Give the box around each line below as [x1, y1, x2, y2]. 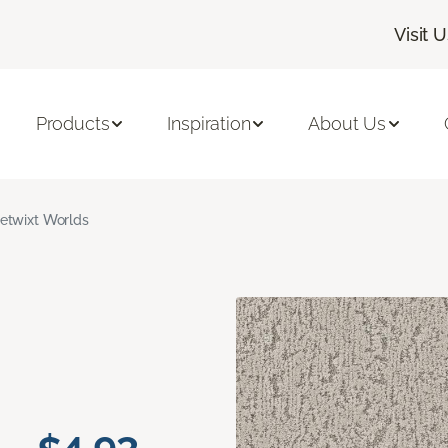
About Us [308, 113, 387, 135]
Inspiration [167, 113, 251, 135]
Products [35, 113, 110, 135]
